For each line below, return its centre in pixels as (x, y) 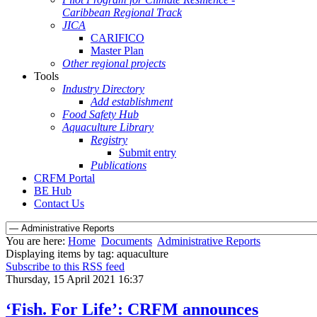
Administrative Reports (209, 241)
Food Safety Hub (100, 114)
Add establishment (132, 102)
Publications (119, 165)
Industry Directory (103, 89)
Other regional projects (114, 63)
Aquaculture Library (108, 127)
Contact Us (59, 203)
